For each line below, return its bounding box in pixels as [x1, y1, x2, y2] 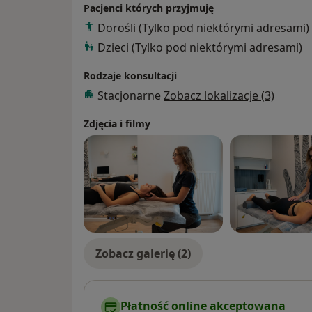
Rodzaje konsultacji [84, 68, 177, 82]
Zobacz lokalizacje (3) [164, 87, 274, 103]
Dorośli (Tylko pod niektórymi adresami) [97, 19, 309, 36]
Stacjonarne [97, 87, 164, 103]
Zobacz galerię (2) [95, 245, 191, 261]
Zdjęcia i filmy [84, 116, 150, 130]
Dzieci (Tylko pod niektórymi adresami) [97, 39, 302, 55]
